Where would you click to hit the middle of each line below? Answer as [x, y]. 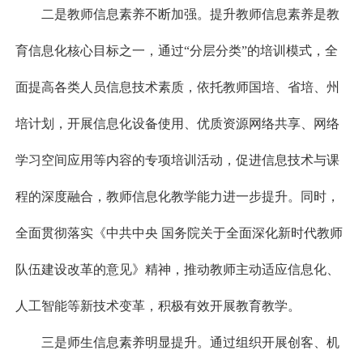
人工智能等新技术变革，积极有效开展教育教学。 [158, 306]
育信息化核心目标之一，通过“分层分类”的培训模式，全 [176, 51]
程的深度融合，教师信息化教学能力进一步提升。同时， [177, 197]
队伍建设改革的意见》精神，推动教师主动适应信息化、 [177, 270]
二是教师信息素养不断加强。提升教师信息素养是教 [190, 15]
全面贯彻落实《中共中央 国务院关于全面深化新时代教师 [179, 233]
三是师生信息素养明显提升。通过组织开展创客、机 [190, 343]
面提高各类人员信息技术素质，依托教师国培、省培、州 [177, 88]
